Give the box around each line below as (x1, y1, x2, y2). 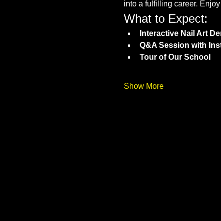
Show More (123, 82, 164, 90)
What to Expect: (123, 12, 208, 25)
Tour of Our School (139, 53, 211, 61)
